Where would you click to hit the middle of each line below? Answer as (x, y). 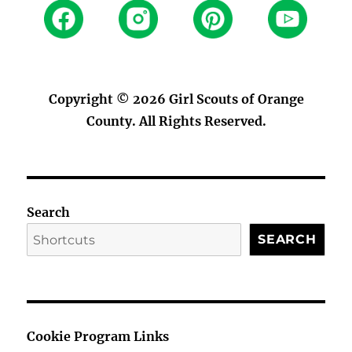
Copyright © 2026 (108, 99)
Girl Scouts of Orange (236, 99)
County (109, 121)
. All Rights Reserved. (199, 121)
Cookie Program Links (98, 336)
